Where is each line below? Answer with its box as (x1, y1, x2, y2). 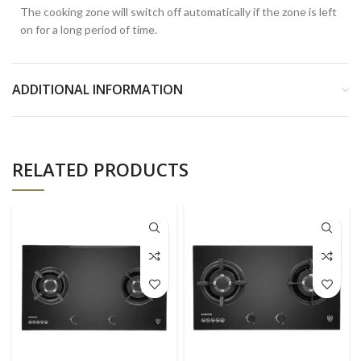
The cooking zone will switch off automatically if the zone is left (20, 5, 337, 19)
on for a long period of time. (20, 23, 157, 37)
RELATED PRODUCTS (12, 157, 189, 182)
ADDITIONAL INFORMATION (12, 81, 183, 99)
